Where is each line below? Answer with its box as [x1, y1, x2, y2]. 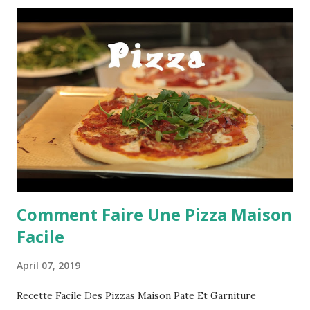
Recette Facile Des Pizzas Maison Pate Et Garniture [17, 289, 256, 302]
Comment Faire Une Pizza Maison [17, 203, 292, 226]
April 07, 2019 [17, 259, 80, 273]
